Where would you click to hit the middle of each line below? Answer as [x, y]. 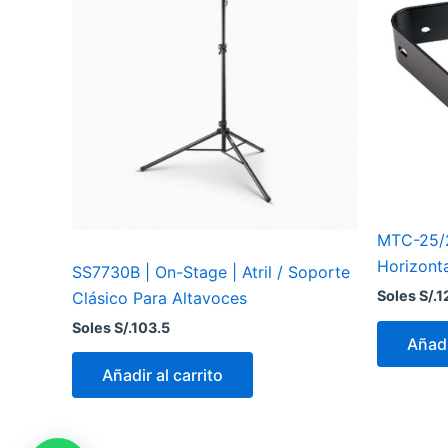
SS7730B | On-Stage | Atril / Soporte [211, 272]
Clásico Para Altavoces [159, 298]
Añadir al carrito [162, 375]
